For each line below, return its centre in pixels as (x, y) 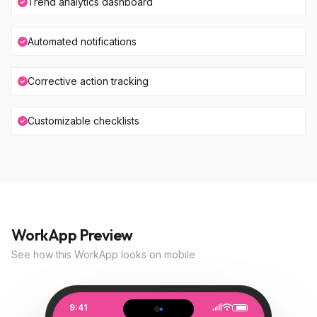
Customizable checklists (83, 121)
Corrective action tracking (88, 81)
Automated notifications (82, 41)
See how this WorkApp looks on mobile (103, 254)
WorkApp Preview (72, 235)
